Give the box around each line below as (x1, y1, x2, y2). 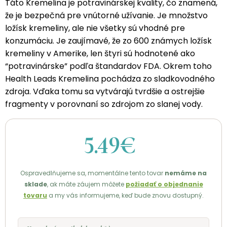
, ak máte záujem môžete (47, 180, 126, 189)
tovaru (23, 191, 47, 200)
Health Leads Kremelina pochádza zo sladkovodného (5, 73, 215, 85)
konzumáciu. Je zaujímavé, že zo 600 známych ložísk (5, 35, 212, 47)
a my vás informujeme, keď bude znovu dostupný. (47, 191, 204, 200)
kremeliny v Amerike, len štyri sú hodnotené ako (5, 48, 195, 60)
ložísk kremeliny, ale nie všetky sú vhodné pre (5, 22, 185, 34)
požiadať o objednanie (125, 180, 203, 189)
